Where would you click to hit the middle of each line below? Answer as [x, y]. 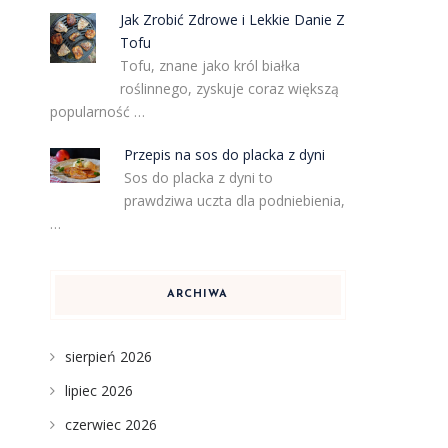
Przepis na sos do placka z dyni [225, 154]
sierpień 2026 [108, 356]
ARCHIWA [198, 294]
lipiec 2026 [98, 390]
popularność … [97, 111]
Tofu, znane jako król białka [210, 65]
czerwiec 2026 [110, 424]
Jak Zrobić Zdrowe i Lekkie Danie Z [233, 19]
